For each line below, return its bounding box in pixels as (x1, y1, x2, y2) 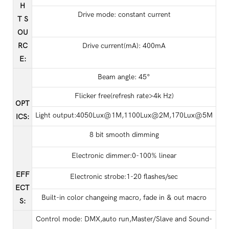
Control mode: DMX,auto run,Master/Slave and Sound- (36, 214, 212, 223)
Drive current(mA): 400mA (82, 41, 166, 50)
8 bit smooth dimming (89, 130, 159, 139)
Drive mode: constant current (77, 10, 171, 19)
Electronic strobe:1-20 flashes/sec (70, 172, 178, 181)
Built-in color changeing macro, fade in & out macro (41, 193, 207, 202)
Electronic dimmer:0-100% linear (72, 151, 176, 160)
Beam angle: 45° (98, 72, 150, 81)
